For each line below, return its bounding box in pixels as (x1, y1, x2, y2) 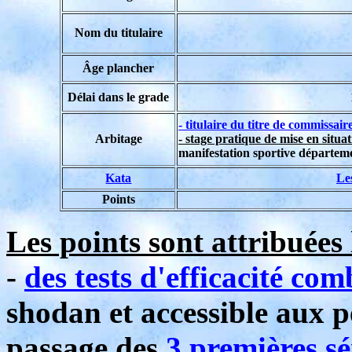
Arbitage (95, 132, 142, 145)
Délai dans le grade (68, 90, 170, 104)
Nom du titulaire (75, 26, 163, 39)
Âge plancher (82, 61, 155, 75)
